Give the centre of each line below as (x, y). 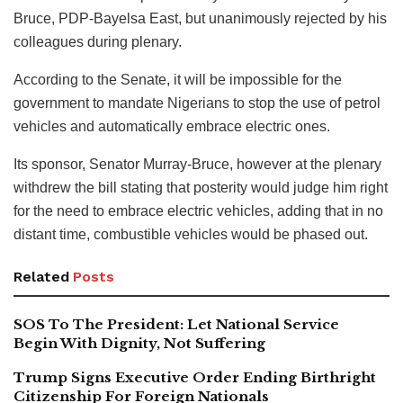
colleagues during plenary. (98, 42)
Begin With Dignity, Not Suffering (139, 343)
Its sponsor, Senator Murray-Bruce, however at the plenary (197, 164)
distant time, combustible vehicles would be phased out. (191, 234)
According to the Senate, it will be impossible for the (178, 80)
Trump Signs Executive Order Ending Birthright (195, 377)
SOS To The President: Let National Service (176, 324)
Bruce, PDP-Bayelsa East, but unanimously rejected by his (200, 18)
